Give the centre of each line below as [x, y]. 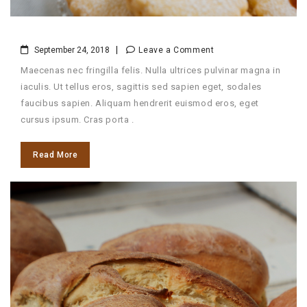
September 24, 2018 [72, 50]
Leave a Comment [176, 50]
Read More [56, 155]
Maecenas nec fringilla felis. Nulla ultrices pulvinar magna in [151, 71]
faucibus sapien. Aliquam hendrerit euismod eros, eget [140, 103]
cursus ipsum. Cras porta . [77, 120]
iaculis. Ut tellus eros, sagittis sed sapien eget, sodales [141, 87]
